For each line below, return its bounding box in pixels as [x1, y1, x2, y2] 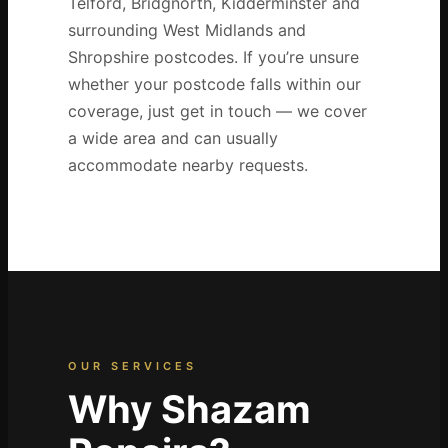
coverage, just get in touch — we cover [67, 101, 367, 122]
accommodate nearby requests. [67, 155, 308, 176]
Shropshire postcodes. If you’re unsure [67, 47, 359, 68]
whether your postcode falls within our [67, 74, 361, 95]
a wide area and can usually [67, 128, 278, 149]
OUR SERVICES [67, 359, 197, 374]
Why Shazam [67, 386, 311, 433]
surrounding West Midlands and [67, 20, 306, 41]
